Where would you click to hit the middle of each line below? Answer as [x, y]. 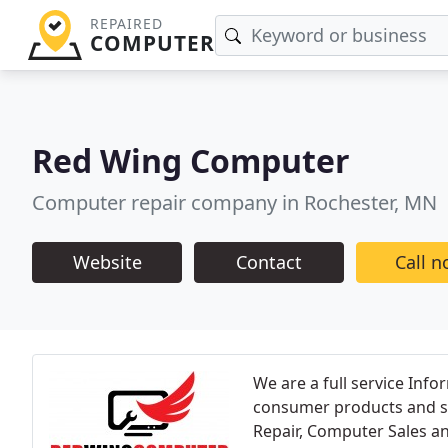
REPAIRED [126, 23]
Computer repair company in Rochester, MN [234, 202]
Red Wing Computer [191, 160]
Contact [269, 261]
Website [107, 261]
